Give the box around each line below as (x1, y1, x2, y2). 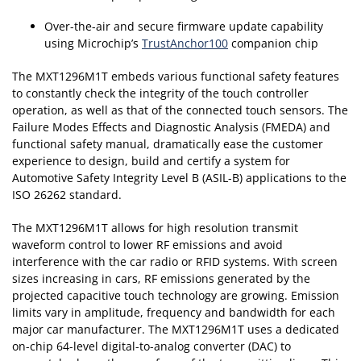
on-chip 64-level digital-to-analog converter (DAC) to (12, 338, 291, 355)
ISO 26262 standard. (12, 187, 122, 203)
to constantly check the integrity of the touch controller (12, 85, 309, 102)
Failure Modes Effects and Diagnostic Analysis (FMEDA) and (12, 119, 330, 135)
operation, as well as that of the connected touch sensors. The (12, 102, 348, 118)
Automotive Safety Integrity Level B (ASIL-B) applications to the (12, 170, 346, 186)
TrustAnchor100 (142, 35, 228, 52)
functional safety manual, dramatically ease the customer (12, 136, 323, 152)
